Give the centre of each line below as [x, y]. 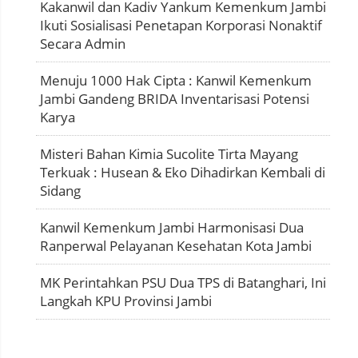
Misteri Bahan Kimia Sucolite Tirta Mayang [169, 154]
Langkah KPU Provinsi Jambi [126, 301]
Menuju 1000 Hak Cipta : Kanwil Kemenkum [176, 81]
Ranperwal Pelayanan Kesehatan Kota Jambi [176, 246]
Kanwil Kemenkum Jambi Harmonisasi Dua [172, 228]
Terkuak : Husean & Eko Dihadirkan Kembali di [183, 173]
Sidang [60, 191]
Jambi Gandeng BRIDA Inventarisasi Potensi [175, 99]
